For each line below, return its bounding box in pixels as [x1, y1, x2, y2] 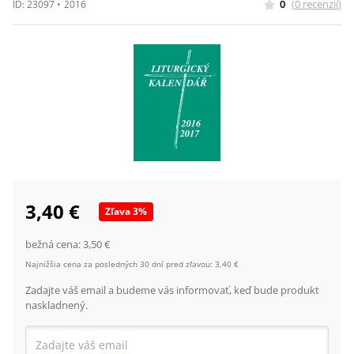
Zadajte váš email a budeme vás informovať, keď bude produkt [25, 283, 319, 297]
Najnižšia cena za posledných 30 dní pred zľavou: [25, 258, 213, 269]
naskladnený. [25, 298, 88, 312]
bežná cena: [25, 237, 83, 251]
